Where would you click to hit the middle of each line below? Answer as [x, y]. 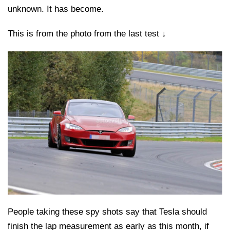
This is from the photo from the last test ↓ [87, 33]
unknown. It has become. [56, 9]
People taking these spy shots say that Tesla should [107, 212]
